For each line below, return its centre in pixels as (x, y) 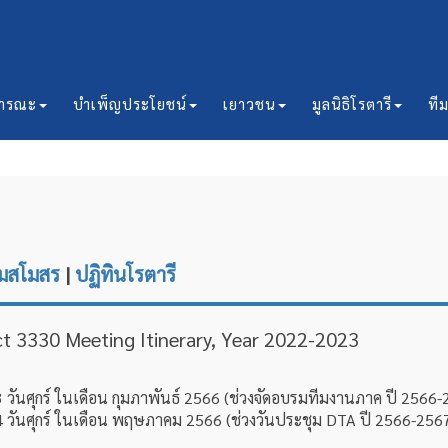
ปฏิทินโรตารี (125, 274)
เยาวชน (249, 103)
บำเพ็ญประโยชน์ (130, 103)
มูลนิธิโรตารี (352, 103)
